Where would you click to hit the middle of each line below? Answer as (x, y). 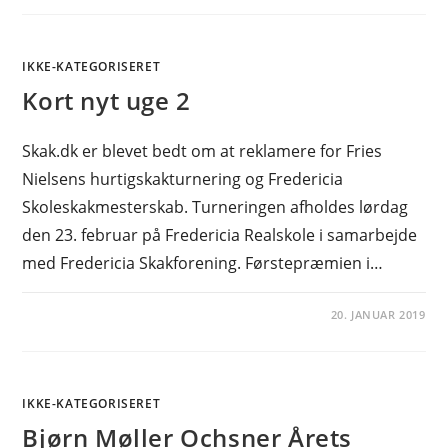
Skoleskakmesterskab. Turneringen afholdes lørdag (215, 207)
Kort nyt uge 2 (106, 100)
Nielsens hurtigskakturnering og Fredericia (183, 179)
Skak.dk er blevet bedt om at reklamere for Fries (202, 151)
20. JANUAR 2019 (378, 314)
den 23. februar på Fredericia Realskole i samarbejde (220, 235)
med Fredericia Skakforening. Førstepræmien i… (203, 263)
